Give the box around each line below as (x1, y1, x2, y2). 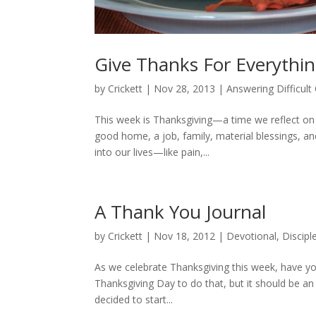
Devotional (226, 229, 277, 243)
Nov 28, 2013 (154, 81, 216, 95)
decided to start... (95, 292, 174, 306)
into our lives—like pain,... (95, 145, 210, 159)
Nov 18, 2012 (154, 229, 216, 243)
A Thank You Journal (95, 198, 267, 224)
